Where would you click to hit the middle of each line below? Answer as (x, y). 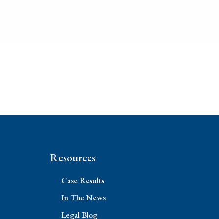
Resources (73, 158)
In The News (83, 198)
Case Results (82, 181)
